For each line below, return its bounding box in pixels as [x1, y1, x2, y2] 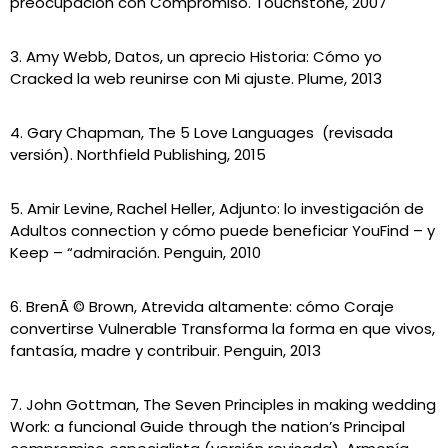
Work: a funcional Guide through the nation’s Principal [10, 416, 405, 437]
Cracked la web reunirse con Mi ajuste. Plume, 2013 [10, 68, 382, 89]
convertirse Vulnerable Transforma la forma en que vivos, [10, 318, 435, 339]
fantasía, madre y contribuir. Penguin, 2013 [10, 340, 321, 361]
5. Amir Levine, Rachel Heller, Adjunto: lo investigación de [10, 198, 424, 219]
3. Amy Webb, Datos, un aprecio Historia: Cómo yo [10, 46, 382, 67]
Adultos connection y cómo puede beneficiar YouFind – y [10, 220, 435, 241]
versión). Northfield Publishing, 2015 [10, 144, 266, 165]
